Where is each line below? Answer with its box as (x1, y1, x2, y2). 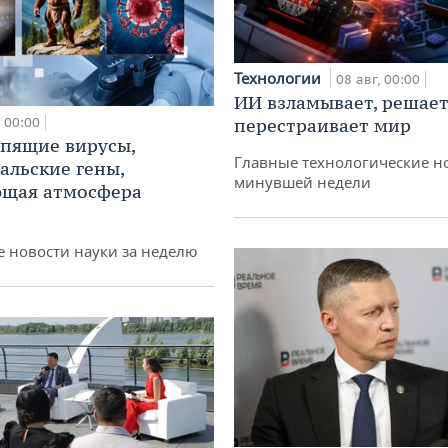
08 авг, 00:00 (336, 70, 420, 88)
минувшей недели (234, 171, 371, 192)
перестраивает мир (234, 113, 411, 137)
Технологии (234, 67, 325, 88)
